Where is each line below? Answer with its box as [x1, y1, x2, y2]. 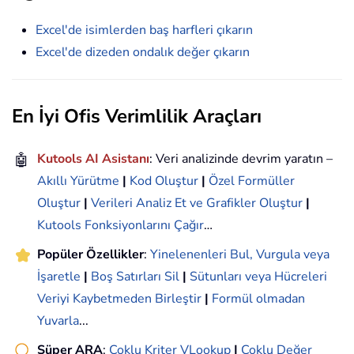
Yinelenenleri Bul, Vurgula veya [150, 246, 330, 264]
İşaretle [37, 268, 81, 286]
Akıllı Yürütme [37, 172, 119, 190]
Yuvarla [37, 312, 79, 330]
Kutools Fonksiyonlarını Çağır [37, 217, 204, 235]
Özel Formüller [209, 172, 295, 190]
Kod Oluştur [130, 172, 198, 190]
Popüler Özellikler [37, 246, 144, 264]
